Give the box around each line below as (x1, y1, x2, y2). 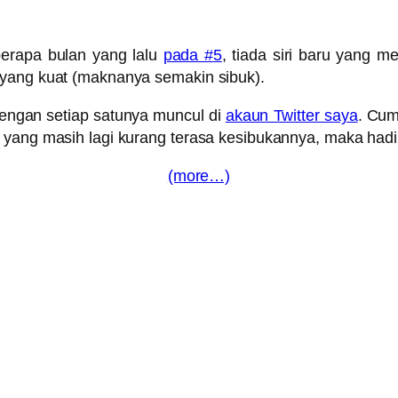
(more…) (167, 167, 231, 186)
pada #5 (163, 46, 222, 65)
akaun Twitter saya (225, 107, 358, 125)
